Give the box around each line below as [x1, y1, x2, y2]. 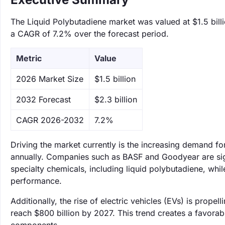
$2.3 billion [94, 94, 137, 104]
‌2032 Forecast [16, 94, 71, 104]
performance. [11, 176, 62, 186]
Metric [16, 53, 42, 63]
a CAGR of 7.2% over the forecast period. [11, 29, 169, 39]
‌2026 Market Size [16, 74, 83, 84]
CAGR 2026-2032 [16, 115, 84, 125]
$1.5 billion [94, 74, 136, 84]
